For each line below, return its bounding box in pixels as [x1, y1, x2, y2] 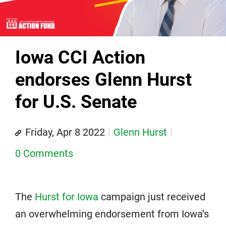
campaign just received [98, 191, 205, 203]
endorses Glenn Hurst [15, 69, 192, 91]
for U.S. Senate [15, 91, 137, 113]
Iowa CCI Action [15, 47, 145, 69]
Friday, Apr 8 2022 [25, 126, 105, 139]
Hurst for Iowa [35, 191, 98, 203]
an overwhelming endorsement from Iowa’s [15, 208, 209, 220]
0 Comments [15, 147, 73, 160]
